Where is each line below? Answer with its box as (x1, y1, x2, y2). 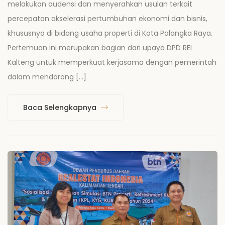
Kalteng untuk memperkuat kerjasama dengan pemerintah (8, 57, 216, 68)
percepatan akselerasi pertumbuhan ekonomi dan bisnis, (8, 14, 207, 24)
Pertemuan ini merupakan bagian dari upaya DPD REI (8, 43, 192, 53)
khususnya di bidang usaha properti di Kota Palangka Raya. (8, 28, 212, 39)
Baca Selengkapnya (23, 102, 98, 113)
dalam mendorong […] (8, 72, 86, 82)
